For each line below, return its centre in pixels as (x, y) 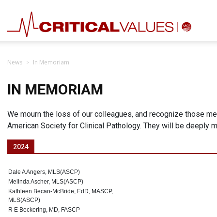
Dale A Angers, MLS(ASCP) (44, 172)
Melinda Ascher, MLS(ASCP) (46, 182)
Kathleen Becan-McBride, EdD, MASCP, (61, 191)
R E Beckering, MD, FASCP (44, 210)
